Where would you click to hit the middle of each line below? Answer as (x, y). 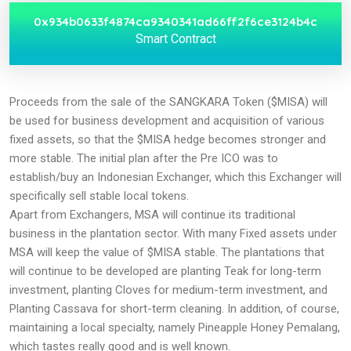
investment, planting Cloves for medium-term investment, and (168, 290)
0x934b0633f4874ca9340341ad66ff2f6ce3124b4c (175, 22)
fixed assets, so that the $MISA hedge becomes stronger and (168, 140)
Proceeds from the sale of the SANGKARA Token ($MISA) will (168, 102)
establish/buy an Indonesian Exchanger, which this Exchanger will (175, 177)
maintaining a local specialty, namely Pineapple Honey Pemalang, (175, 328)
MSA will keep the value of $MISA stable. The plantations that (167, 253)
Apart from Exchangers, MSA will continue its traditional (152, 215)
